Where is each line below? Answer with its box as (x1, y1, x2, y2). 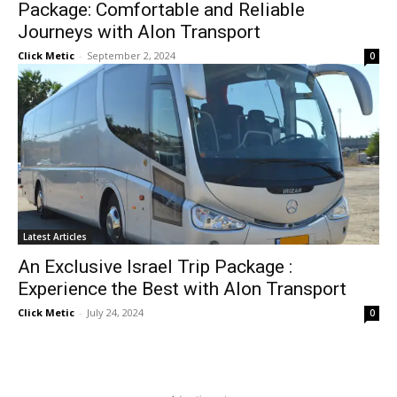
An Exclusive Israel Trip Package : (18, 255, 292, 277)
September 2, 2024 (87, 48, 175, 62)
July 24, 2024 (87, 305, 144, 319)
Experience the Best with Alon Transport (18, 277, 346, 300)
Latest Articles (23, 230, 87, 243)
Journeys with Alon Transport (18, 20, 265, 43)
